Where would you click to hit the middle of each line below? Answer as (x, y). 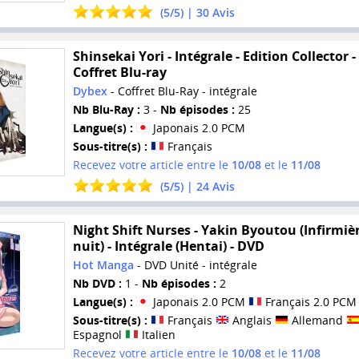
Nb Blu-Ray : (106, 109)
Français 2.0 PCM (309, 301)
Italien (157, 334)
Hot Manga (103, 264)
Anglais (252, 320)
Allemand (317, 320)
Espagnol (99, 334)
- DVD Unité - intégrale (195, 264)
